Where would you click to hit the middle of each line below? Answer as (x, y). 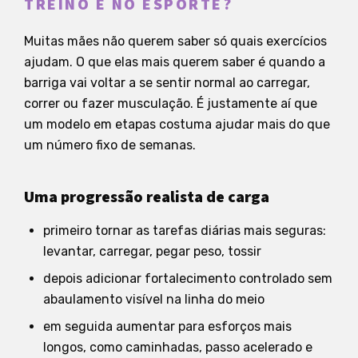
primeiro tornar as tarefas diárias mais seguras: (185, 230)
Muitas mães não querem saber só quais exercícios (175, 41)
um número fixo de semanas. (110, 145)
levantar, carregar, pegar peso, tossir (152, 251)
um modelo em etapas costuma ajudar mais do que (177, 124)
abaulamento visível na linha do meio (154, 299)
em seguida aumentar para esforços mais (167, 326)
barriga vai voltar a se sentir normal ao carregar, (167, 82)
